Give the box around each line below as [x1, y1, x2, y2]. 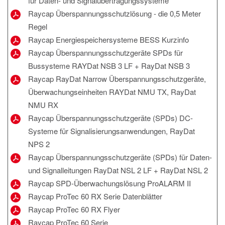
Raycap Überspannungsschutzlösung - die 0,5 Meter [28, 8, 201, 19]
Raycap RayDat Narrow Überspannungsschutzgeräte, [28, 73, 206, 84]
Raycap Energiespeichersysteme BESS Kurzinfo [28, 34, 189, 45]
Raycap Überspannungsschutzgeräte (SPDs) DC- [28, 112, 193, 123]
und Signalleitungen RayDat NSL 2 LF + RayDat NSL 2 [28, 164, 208, 175]
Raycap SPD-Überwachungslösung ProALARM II [28, 177, 191, 188]
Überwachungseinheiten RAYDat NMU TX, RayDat [28, 86, 196, 97]
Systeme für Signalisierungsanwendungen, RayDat [28, 125, 195, 136]
